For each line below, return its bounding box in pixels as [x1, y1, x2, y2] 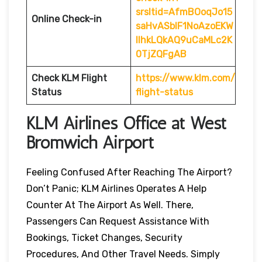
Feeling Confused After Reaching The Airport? [26, 166, 232, 178]
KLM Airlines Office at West [26, 112, 226, 134]
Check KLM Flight [32, 72, 107, 84]
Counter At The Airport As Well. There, [26, 199, 194, 211]
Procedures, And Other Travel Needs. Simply [26, 248, 220, 260]
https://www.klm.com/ [136, 72, 235, 84]
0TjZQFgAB [136, 48, 187, 60]
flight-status [136, 86, 193, 98]
